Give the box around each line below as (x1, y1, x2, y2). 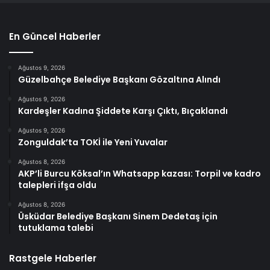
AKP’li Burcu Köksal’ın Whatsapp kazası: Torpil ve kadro (18, 168, 261, 180)
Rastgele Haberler (9, 252, 96, 265)
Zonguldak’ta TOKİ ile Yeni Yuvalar (18, 136, 168, 149)
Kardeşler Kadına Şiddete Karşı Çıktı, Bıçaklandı (18, 105, 228, 118)
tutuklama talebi (18, 222, 93, 234)
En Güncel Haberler (9, 30, 101, 43)
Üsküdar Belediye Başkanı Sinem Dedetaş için (18, 210, 218, 223)
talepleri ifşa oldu (18, 179, 96, 192)
